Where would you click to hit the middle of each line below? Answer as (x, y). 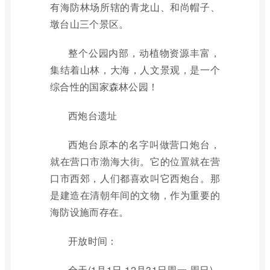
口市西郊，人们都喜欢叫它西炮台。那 (135, 178)
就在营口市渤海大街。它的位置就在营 (135, 161)
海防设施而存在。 (89, 212)
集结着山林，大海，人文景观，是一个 (135, 70)
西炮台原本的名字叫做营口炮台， (144, 144)
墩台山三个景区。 (89, 24)
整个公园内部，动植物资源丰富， (144, 53)
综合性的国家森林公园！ (104, 86)
